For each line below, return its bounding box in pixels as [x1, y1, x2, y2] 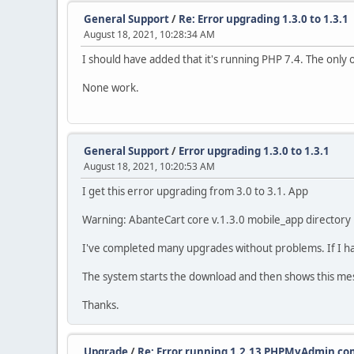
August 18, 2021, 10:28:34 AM [84, 28, 215, 41]
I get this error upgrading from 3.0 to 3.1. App [82, 184, 308, 198]
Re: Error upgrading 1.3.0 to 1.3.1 [179, 12, 348, 26]
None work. [82, 81, 139, 95]
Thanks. [82, 298, 119, 312]
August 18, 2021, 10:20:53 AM [84, 160, 215, 173]
